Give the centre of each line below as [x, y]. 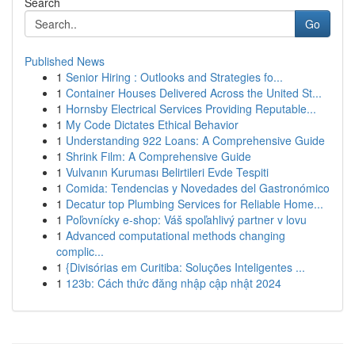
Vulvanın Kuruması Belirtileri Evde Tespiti [167, 172]
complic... [80, 251]
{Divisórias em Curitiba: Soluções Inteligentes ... [185, 267]
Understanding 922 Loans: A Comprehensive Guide [195, 140]
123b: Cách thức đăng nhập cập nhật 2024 [174, 283]
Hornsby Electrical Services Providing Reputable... [191, 109]
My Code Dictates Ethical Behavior [152, 124]
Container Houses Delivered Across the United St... [194, 93]
